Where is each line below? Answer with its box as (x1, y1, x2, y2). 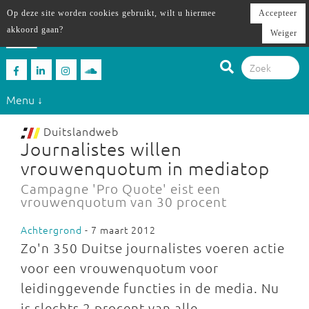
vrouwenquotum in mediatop (21, 157, 270, 179)
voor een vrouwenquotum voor (21, 259, 219, 276)
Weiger (270, 28, 297, 38)
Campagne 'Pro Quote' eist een (21, 180, 221, 197)
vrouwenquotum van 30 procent (21, 193, 227, 210)
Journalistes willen (21, 138, 182, 159)
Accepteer (259, 8, 297, 18)
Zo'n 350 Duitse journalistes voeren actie (21, 239, 285, 256)
